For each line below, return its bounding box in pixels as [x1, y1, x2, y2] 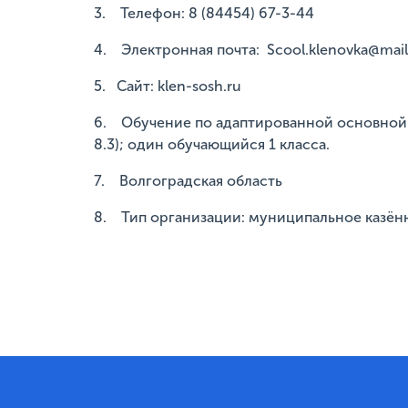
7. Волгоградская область [94, 172, 282, 190]
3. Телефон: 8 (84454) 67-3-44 [94, 5, 314, 23]
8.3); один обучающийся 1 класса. [94, 136, 330, 154]
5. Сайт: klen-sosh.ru [94, 77, 241, 96]
